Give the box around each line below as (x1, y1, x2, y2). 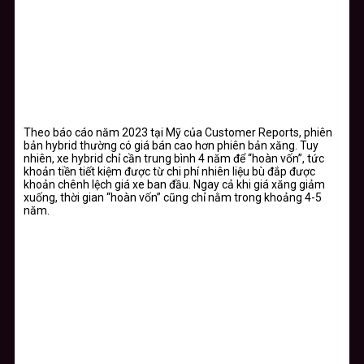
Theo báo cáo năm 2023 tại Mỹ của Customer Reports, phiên (24, 125, 332, 139)
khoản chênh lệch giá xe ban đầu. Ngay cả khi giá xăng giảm (24, 177, 325, 191)
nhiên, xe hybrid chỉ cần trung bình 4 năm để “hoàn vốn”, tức (24, 151, 324, 165)
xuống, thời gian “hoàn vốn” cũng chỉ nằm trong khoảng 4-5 (24, 190, 322, 204)
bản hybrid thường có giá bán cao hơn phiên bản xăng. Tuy (24, 138, 318, 152)
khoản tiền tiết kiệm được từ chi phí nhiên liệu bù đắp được (24, 164, 315, 178)
